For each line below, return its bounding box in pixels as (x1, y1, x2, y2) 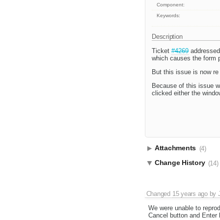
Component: (157, 2, 185, 8)
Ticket (152, 47, 171, 55)
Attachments (155, 144, 198, 152)
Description (152, 33, 185, 41)
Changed (146, 190, 172, 198)
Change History (155, 159, 207, 167)
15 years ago (172, 190, 208, 198)
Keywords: (157, 13, 181, 19)
